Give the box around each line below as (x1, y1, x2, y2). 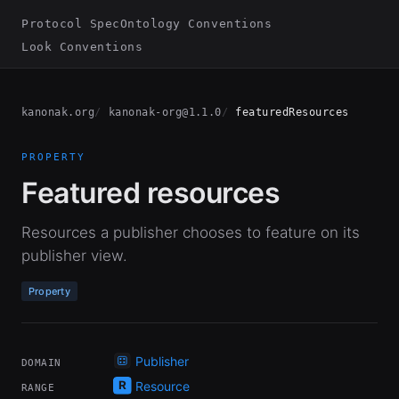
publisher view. (21, 247, 127, 265)
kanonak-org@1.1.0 (108, 106, 222, 118)
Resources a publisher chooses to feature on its (21, 224, 360, 241)
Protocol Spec (21, 17, 120, 30)
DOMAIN (21, 357, 61, 369)
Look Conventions (21, 40, 143, 53)
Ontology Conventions (119, 17, 273, 30)
